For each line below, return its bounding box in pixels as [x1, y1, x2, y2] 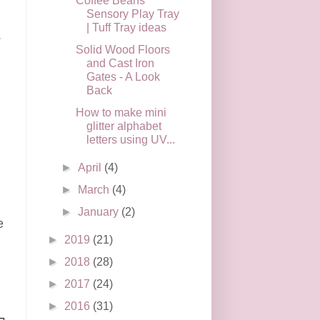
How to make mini [75, 106, 166, 119]
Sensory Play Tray [86, 7, 179, 20]
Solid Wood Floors [75, 43, 170, 56]
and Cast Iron [86, 56, 154, 69]
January [78, 205, 122, 218]
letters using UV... [86, 133, 175, 146]
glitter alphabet [86, 119, 161, 132]
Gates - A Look [86, 70, 160, 83]
